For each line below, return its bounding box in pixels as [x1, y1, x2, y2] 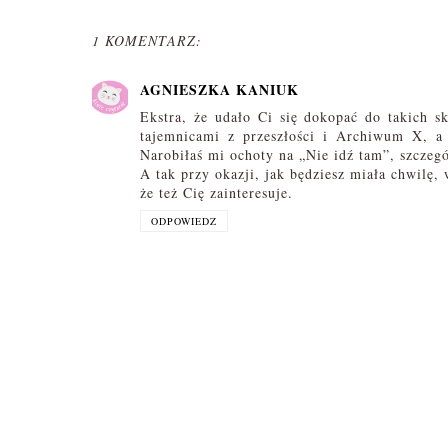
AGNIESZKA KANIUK [140, 79, 299, 101]
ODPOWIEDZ [151, 214, 217, 229]
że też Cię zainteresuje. [140, 183, 293, 203]
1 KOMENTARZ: [92, 31, 202, 51]
